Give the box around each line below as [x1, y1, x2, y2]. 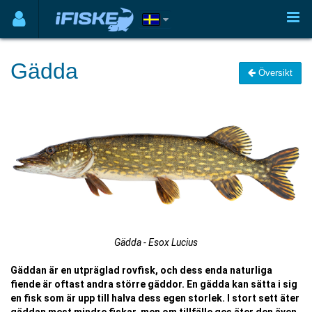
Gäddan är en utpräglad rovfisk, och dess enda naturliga [10, 265, 272, 276]
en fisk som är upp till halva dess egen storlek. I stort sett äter [10, 292, 299, 304]
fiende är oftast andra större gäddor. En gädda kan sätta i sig [10, 279, 297, 290]
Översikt [256, 67, 292, 78]
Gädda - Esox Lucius [114, 237, 198, 248]
